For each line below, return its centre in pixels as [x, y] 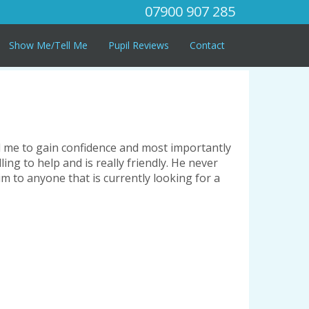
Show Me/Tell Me [48, 45]
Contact [207, 45]
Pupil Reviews [138, 45]
